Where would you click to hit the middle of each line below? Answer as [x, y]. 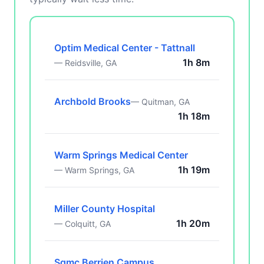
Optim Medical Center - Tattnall [125, 48]
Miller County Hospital [105, 209]
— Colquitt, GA [82, 224]
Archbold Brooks [93, 101]
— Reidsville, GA [85, 63]
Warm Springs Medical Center [121, 155]
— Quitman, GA [160, 102]
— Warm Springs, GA [94, 170]
